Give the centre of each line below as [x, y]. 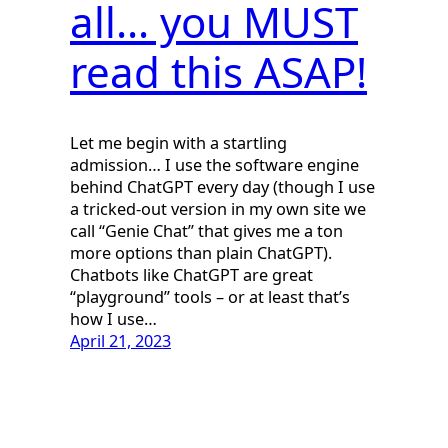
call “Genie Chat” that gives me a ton [206, 231]
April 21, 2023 [120, 341]
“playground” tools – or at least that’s [210, 297]
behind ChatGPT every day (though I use [222, 187]
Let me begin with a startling [178, 143]
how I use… [113, 319]
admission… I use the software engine [214, 165]
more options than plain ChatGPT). [201, 253]
